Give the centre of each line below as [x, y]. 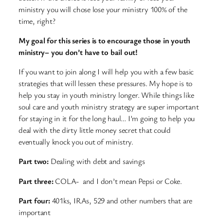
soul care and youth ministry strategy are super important [109, 107]
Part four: [34, 200]
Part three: [37, 181]
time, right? [37, 21]
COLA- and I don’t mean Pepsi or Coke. [119, 181]
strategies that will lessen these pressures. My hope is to [106, 83]
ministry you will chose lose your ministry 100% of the [103, 9]
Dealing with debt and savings [97, 161]
